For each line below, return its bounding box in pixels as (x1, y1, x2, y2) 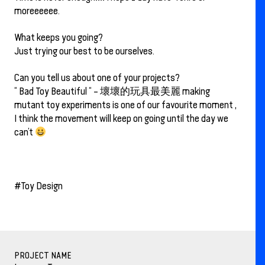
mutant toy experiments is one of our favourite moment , (14, 99, 237, 111)
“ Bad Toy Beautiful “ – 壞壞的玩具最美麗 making (14, 86, 210, 98)
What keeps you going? (14, 32, 103, 44)
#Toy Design (14, 180, 63, 192)
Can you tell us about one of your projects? (14, 72, 180, 84)
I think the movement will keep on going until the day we (14, 113, 228, 125)
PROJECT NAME (14, 250, 72, 260)
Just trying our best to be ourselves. (14, 46, 154, 57)
